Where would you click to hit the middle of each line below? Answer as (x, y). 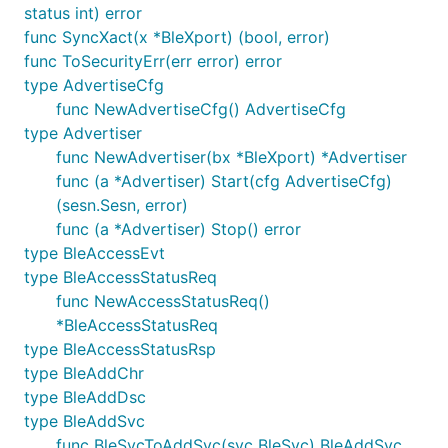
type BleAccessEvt (94, 253)
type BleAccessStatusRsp (120, 349)
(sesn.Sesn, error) (122, 205)
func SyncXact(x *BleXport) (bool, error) (177, 37)
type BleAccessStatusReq (120, 277)
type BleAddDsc (85, 397)
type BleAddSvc (84, 421)
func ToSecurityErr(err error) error (153, 61)
